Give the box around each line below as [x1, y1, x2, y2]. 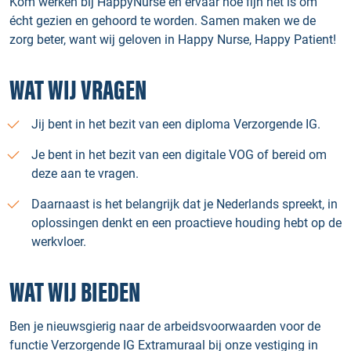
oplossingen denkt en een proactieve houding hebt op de [31, 215, 342, 230]
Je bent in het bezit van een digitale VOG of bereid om [31, 147, 327, 162]
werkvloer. [31, 234, 86, 249]
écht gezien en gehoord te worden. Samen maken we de [9, 13, 316, 28]
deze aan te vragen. [31, 166, 139, 181]
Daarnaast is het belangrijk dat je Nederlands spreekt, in [31, 197, 338, 212]
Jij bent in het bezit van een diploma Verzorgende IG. [31, 117, 320, 132]
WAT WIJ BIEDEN [9, 277, 140, 309]
